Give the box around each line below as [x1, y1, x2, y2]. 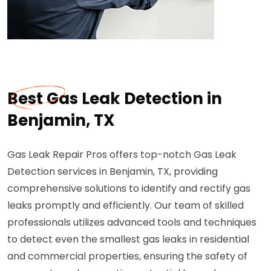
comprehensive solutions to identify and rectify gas [7, 181, 250, 195]
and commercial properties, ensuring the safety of [7, 249, 247, 263]
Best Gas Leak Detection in [7, 88, 222, 109]
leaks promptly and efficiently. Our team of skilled [7, 198, 244, 212]
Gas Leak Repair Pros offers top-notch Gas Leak [7, 148, 237, 162]
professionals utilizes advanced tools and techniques [7, 215, 256, 229]
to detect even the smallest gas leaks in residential [7, 232, 249, 246]
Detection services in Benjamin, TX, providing [7, 165, 218, 178]
